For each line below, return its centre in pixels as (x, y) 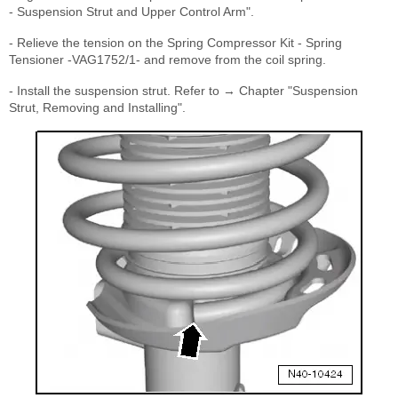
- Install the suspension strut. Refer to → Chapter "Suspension (183, 91)
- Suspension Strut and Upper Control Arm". (131, 12)
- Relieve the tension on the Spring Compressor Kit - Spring (175, 43)
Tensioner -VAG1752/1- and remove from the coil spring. (167, 60)
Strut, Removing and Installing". (97, 108)
